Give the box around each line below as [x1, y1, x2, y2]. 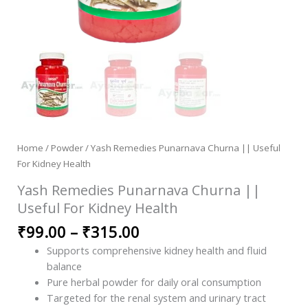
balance [47, 259, 82, 274]
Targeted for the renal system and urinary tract [47, 291, 267, 305]
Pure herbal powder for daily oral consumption [47, 275, 262, 289]
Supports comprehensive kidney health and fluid [47, 243, 267, 258]
